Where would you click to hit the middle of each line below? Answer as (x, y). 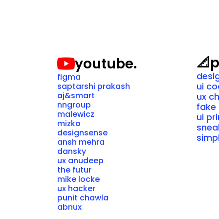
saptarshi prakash (93, 86)
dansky (71, 151)
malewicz (76, 114)
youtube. (106, 64)
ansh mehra (81, 142)
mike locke (78, 179)
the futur (74, 170)
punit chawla (83, 198)
